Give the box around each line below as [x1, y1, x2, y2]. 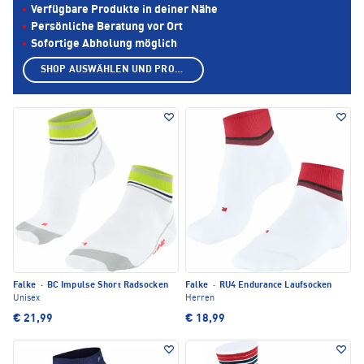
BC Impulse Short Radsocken [44, 281, 168, 291]
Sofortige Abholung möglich [31, 38, 177, 50]
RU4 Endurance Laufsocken [216, 281, 332, 291]
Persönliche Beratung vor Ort [31, 21, 183, 33]
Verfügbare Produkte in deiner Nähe [31, 4, 218, 16]
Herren [185, 294, 214, 304]
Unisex [13, 294, 40, 304]
